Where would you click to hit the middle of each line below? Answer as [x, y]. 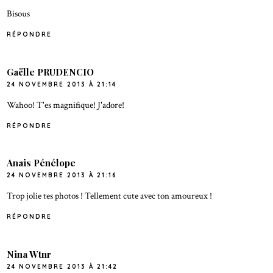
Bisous [19, 14]
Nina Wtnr [29, 254]
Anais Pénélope [41, 163]
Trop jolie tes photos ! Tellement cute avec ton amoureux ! [110, 196]
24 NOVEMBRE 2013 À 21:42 [62, 266]
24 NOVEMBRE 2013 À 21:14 [62, 84]
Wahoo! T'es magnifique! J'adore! [66, 105]
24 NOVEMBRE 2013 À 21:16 [62, 175]
